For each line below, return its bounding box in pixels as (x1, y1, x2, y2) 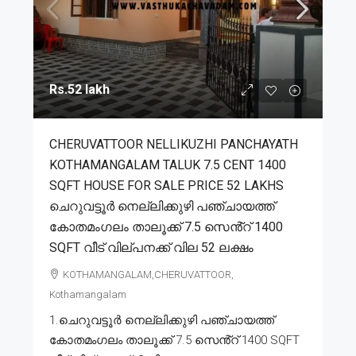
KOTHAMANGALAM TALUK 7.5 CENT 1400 (49, 157, 286, 172)
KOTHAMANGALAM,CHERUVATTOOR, (63, 268, 234, 281)
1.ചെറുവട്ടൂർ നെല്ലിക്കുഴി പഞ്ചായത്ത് (49, 312, 274, 327)
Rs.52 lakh (49, 81, 110, 97)
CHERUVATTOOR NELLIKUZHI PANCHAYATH (49, 136, 298, 152)
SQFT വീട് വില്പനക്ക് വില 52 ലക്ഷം (49, 239, 253, 255)
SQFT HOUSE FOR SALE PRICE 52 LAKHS (49, 177, 284, 193)
